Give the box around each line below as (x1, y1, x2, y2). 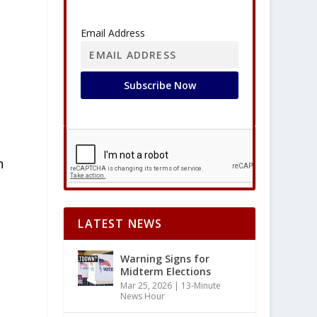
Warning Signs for (120, 252, 210, 265)
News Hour (120, 290, 166, 302)
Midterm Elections (120, 265, 212, 278)
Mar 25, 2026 (120, 279, 173, 292)
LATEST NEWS (78, 216, 163, 231)
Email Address (81, 25, 146, 40)
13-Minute (181, 279, 221, 292)
